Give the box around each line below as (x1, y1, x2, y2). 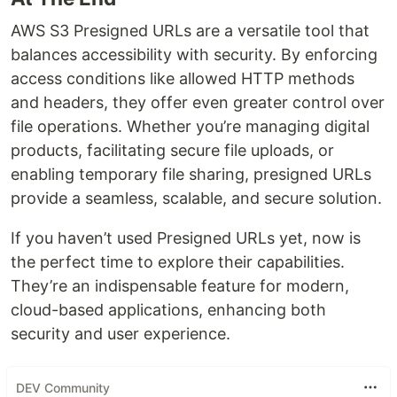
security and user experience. (11, 324, 230, 344)
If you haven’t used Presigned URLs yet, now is (11, 229, 361, 248)
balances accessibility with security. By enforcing (11, 45, 378, 65)
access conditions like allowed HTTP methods (11, 69, 354, 89)
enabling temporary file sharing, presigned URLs (11, 165, 371, 184)
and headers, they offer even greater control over (11, 93, 385, 113)
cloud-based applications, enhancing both (11, 300, 326, 320)
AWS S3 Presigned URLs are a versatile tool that (11, 21, 370, 41)
